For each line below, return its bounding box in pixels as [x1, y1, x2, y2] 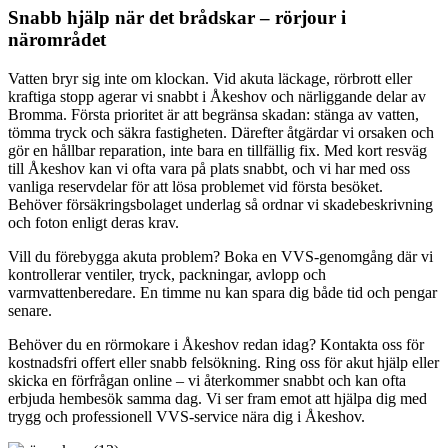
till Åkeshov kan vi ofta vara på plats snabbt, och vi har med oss [8, 160, 410, 177]
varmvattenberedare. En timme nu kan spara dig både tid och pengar [8, 284, 437, 301]
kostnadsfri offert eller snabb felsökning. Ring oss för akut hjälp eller [8, 354, 439, 371]
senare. [8, 302, 52, 319]
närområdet [8, 29, 106, 51]
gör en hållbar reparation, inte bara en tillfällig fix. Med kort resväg [8, 142, 427, 159]
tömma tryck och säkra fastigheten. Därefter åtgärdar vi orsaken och [8, 124, 434, 141]
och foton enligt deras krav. [8, 214, 179, 231]
